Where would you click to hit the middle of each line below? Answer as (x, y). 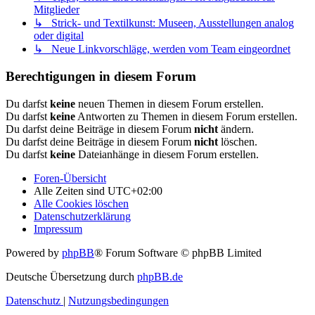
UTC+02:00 (135, 191)
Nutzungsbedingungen (118, 300)
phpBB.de (160, 276)
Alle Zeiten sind (71, 191)
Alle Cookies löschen (81, 203)
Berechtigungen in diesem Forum (101, 77)
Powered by (34, 252)
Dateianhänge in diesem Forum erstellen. (167, 154)
